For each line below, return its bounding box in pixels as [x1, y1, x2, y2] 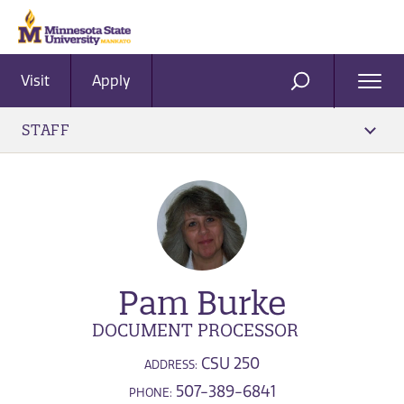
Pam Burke [117, 282, 287, 323]
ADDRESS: [144, 357, 197, 372]
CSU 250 [197, 353, 260, 372]
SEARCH [298, 79, 361, 97]
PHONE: [128, 385, 172, 399]
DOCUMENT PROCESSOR [92, 319, 298, 341]
